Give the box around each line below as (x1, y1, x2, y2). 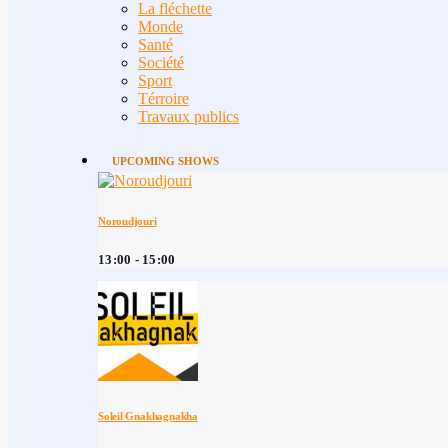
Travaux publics (138, 107, 239, 125)
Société (138, 53, 184, 71)
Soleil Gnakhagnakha (98, 409, 198, 422)
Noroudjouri (98, 214, 157, 227)
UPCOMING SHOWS (111, 154, 219, 167)
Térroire (138, 89, 189, 107)
